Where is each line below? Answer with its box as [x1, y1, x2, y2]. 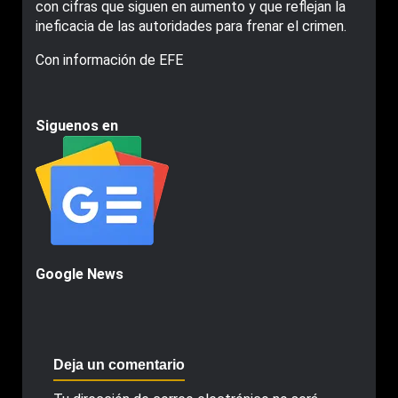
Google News [36, 266, 123, 283]
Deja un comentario [53, 357, 185, 373]
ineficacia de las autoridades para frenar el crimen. [36, 18, 346, 36]
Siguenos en [36, 117, 118, 135]
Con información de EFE [36, 52, 183, 69]
